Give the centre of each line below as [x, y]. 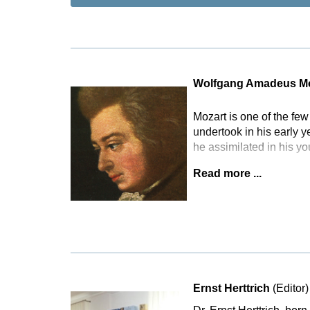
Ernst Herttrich [232, 288]
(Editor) [290, 288]
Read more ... [227, 173]
